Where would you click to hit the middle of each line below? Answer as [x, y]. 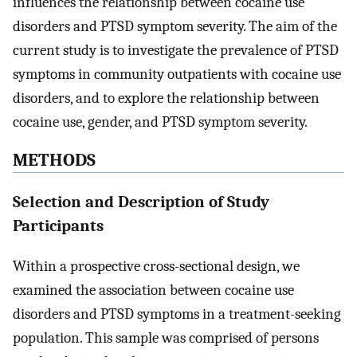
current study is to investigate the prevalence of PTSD [176, 50]
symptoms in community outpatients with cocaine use [177, 74]
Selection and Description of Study [141, 201]
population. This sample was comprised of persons [166, 337]
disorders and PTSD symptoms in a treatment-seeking [177, 314]
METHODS [54, 161]
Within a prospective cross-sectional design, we [156, 266]
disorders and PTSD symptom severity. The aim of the [175, 26]
